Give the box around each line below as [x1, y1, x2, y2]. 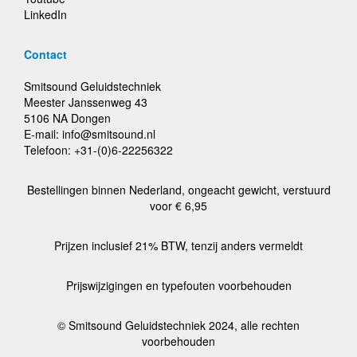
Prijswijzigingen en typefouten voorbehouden [65, 277, 292, 293]
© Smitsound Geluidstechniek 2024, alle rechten [57, 317, 300, 333]
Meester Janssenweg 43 [24, 94, 147, 110]
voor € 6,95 [150, 198, 207, 214]
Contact [24, 46, 67, 62]
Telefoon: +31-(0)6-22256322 [24, 142, 173, 158]
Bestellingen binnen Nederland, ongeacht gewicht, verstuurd [26, 182, 331, 198]
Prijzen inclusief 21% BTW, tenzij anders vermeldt [54, 237, 303, 253]
